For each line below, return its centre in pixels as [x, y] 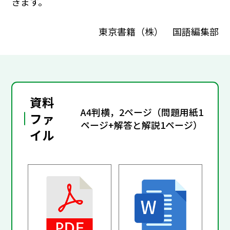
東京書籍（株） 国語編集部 [158, 31]
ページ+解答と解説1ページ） [142, 125]
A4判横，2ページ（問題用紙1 [142, 112]
